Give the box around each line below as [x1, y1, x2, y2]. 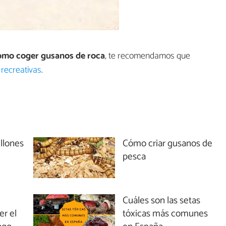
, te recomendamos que [105, 48, 190, 64]
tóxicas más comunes [123, 205, 208, 221]
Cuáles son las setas [123, 192, 201, 208]
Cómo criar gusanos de [123, 135, 213, 151]
